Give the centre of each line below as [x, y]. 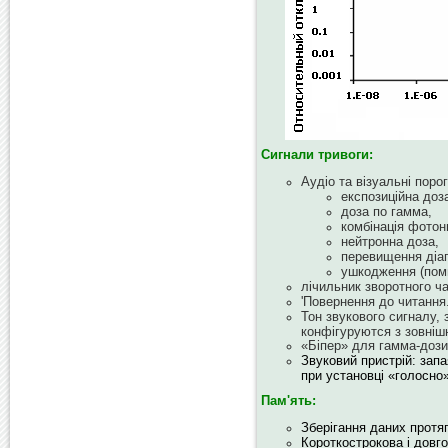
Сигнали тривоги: [317, 155]
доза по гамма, [386, 212]
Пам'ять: [288, 401]
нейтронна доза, [390, 242]
